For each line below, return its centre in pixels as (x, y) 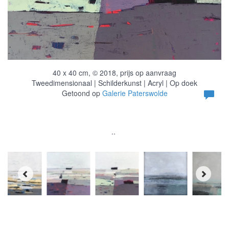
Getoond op (82, 93)
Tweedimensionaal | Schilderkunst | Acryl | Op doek (114, 83)
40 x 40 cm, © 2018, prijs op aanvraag (114, 73)
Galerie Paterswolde (135, 93)
